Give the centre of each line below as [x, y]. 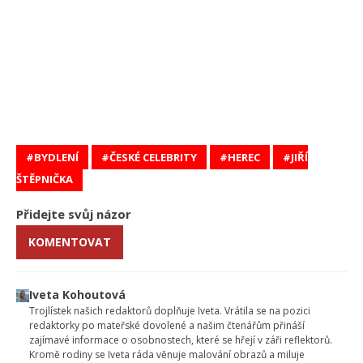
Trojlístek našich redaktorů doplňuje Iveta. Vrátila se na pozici [170, 311]
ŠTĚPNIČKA [45, 179]
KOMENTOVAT [70, 242]
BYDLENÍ [56, 158]
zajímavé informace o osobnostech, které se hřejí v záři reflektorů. [181, 340]
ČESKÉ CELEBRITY [153, 158]
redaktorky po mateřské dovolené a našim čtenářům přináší [167, 326]
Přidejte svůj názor [74, 214]
